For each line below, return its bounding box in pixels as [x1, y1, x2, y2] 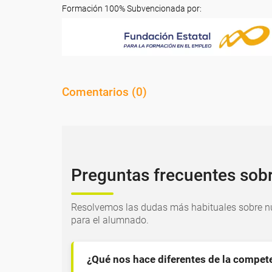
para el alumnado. [71, 214, 149, 226]
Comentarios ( [62, 85, 136, 100]
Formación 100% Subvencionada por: [62, 4, 202, 13]
